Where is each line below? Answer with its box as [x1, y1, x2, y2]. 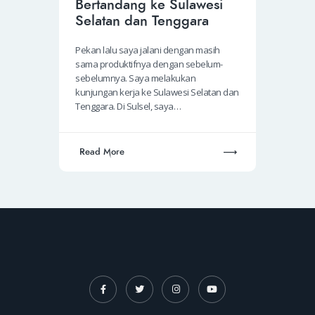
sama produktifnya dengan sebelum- [75, 57, 223, 70]
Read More [79, 146, 124, 159]
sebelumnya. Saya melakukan [75, 71, 196, 84]
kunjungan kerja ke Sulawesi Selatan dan [75, 85, 239, 98]
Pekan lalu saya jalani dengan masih [75, 43, 220, 56]
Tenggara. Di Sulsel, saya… [75, 99, 181, 112]
